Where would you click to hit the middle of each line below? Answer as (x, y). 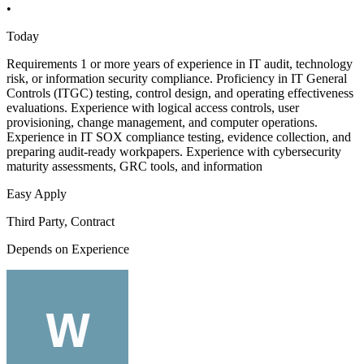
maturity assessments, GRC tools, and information (134, 167)
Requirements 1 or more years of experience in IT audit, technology (180, 64)
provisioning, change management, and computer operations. (162, 123)
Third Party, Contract (61, 222)
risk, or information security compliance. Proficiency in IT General (177, 79)
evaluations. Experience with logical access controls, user (153, 108)
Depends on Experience (68, 249)
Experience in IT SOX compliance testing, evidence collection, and (179, 137)
